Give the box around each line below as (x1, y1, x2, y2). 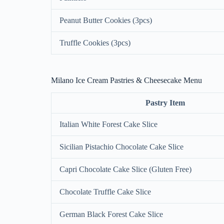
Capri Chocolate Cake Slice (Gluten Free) (59, 164, 191, 173)
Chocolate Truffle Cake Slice (59, 187, 151, 196)
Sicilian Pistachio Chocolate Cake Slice (59, 142, 183, 151)
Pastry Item (145, 98, 185, 107)
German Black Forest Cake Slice (59, 209, 163, 218)
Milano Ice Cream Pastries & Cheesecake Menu (51, 76, 202, 85)
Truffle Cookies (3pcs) (59, 38, 130, 47)
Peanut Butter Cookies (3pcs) (59, 16, 152, 25)
